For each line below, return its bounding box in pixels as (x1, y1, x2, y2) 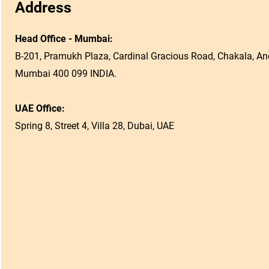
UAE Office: (14, 103, 65, 114)
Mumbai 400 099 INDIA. (14, 68, 116, 79)
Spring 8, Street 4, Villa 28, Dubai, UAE (14, 120, 174, 131)
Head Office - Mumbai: (14, 33, 113, 44)
